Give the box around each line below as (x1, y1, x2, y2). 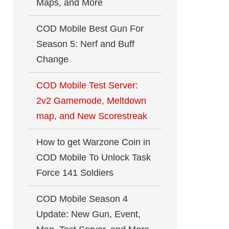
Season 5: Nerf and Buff (36, 39, 134, 49)
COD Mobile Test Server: (36, 80, 138, 90)
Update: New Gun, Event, (36, 209, 141, 219)
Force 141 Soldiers (36, 168, 113, 178)
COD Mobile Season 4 (36, 194, 128, 204)
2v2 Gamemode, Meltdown (36, 96, 146, 106)
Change (36, 54, 68, 64)
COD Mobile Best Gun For (36, 24, 144, 34)
